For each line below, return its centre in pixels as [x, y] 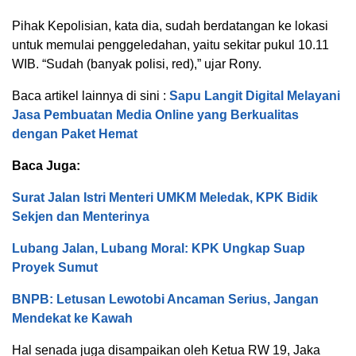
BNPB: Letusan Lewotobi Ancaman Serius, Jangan [165, 299]
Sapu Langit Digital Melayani [253, 95]
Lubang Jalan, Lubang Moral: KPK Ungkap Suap [159, 248]
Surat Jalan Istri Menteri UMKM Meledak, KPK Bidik [165, 197]
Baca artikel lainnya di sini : [89, 95]
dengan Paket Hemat [75, 133]
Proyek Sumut [55, 267]
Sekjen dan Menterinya [81, 216]
